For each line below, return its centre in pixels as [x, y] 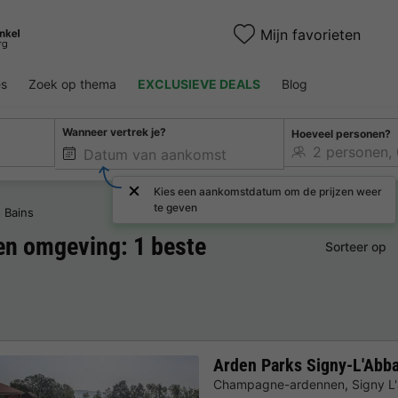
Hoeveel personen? [341, 133]
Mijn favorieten [311, 34]
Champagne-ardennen [279, 385]
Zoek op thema [72, 84]
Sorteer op [355, 247]
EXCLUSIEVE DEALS [199, 84]
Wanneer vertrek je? [115, 132]
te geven [176, 207]
